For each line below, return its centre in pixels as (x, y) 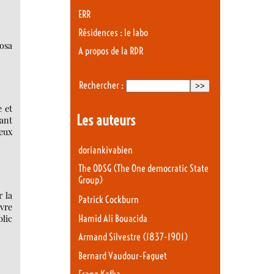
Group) (91, 181)
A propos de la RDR (111, 51)
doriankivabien (106, 150)
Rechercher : (101, 85)
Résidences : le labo (113, 32)
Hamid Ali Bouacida (113, 218)
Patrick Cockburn (109, 200)
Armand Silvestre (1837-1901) (133, 237)
